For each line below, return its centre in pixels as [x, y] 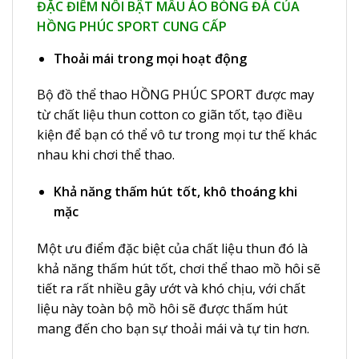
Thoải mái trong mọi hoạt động [150, 58]
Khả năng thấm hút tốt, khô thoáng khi [175, 192]
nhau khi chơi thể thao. [106, 155]
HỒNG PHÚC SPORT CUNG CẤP [132, 26]
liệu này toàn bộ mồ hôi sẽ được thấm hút [162, 309]
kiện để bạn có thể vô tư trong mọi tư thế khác [177, 135]
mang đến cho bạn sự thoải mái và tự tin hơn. [173, 329]
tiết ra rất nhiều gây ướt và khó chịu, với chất [171, 289]
